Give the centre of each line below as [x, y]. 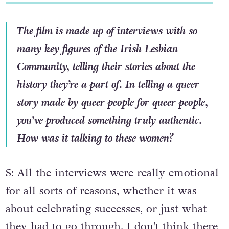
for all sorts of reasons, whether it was [101, 191]
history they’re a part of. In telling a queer [108, 84]
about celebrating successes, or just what [106, 209]
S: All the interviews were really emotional [112, 173]
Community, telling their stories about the [106, 66]
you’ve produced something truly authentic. [109, 120]
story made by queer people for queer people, [112, 102]
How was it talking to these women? [95, 138]
